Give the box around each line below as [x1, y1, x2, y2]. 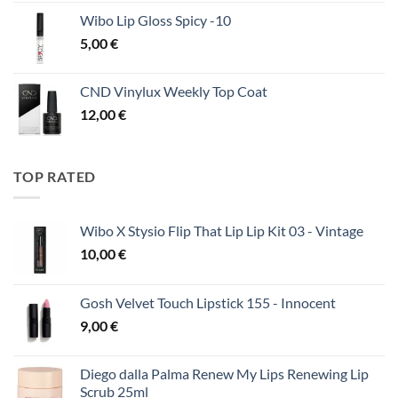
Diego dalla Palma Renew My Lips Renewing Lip [80, 365, 369, 383]
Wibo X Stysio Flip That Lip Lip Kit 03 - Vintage [80, 222, 363, 240]
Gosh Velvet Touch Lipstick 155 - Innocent [80, 294, 336, 312]
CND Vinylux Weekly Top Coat [80, 82, 267, 99]
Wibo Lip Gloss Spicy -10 [80, 11, 231, 28]
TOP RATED [13, 167, 97, 185]
